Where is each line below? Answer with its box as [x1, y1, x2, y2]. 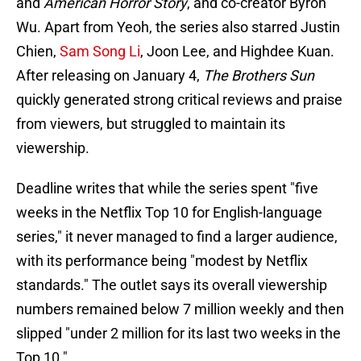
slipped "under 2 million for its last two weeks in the [16, 325, 341, 342]
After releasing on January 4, [16, 67, 203, 85]
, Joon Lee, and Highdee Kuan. [140, 43, 334, 60]
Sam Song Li [60, 43, 140, 60]
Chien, [16, 43, 60, 60]
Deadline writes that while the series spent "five [16, 180, 318, 197]
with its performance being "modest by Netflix [16, 252, 308, 270]
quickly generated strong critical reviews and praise [16, 91, 342, 109]
